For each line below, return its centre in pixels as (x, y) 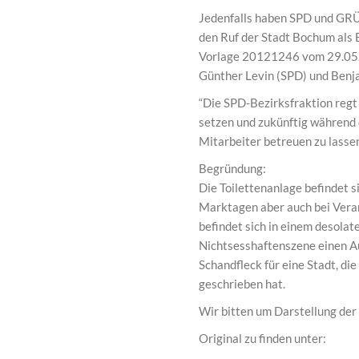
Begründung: (232, 169)
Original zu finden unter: (262, 339)
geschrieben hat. (242, 284)
